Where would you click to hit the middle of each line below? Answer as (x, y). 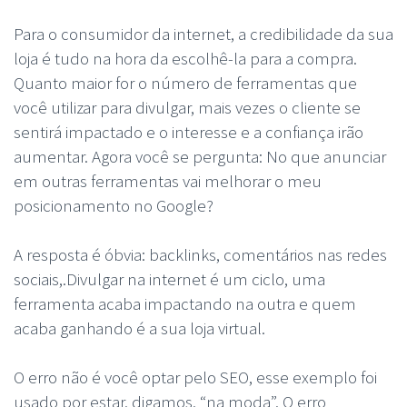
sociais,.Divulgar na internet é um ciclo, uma (169, 278)
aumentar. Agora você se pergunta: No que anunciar (200, 156)
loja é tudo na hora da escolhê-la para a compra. (185, 58)
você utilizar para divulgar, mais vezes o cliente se (187, 107)
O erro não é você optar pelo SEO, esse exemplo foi (195, 377)
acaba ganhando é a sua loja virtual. (139, 328)
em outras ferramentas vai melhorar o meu (168, 180)
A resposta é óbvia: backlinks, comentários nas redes (200, 254)
